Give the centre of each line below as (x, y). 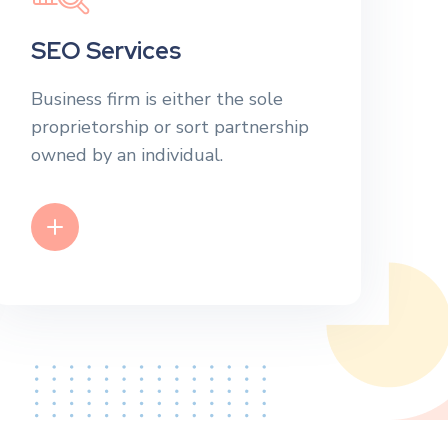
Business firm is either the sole (156, 99)
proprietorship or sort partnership (169, 127)
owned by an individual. (126, 155)
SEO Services (105, 50)
